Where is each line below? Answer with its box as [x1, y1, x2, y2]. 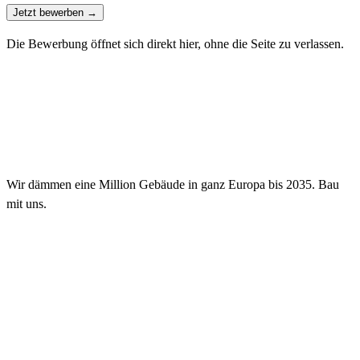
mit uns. [6, 196, 47, 211]
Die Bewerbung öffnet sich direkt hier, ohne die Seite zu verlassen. [6, 36, 344, 51]
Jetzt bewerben [13, 6, 84, 18]
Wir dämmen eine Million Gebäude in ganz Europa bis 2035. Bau [6, 177, 339, 191]
